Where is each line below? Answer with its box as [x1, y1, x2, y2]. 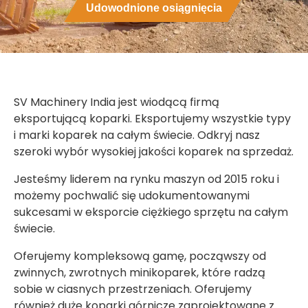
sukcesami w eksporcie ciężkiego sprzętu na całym [14, 203, 288, 220]
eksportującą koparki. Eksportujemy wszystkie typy [14, 110, 291, 126]
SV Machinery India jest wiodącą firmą [14, 93, 219, 110]
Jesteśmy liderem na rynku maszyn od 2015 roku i [14, 170, 279, 187]
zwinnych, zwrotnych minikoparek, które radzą [14, 264, 265, 280]
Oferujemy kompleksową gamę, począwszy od [14, 247, 266, 264]
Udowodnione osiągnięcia [86, 1, 222, 14]
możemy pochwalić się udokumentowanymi [14, 187, 250, 203]
